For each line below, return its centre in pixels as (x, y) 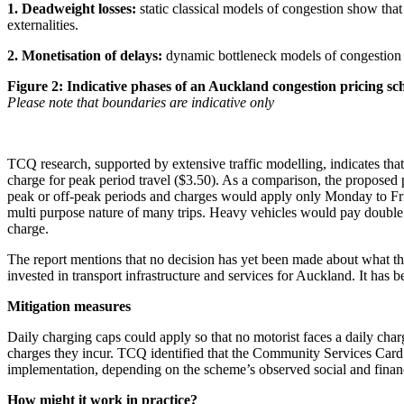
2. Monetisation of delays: (87, 55)
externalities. (43, 24)
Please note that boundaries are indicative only (141, 102)
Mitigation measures (69, 306)
